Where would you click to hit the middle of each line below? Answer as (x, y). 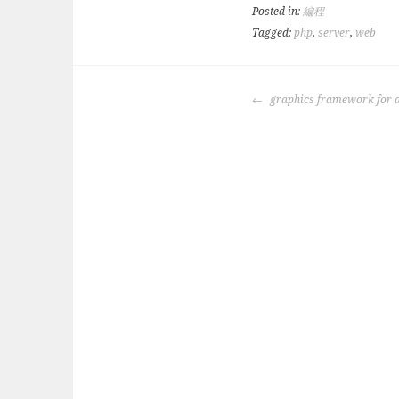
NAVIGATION (307, 118)
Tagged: (273, 33)
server (334, 33)
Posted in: (277, 12)
